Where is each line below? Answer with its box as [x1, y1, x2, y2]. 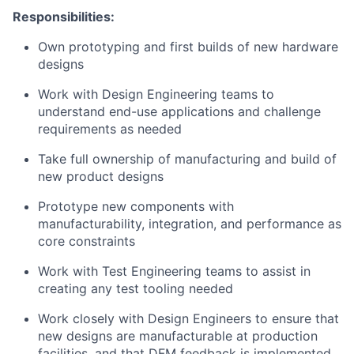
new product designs [38, 168, 164, 184]
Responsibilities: [13, 9, 115, 24]
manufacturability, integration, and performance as [38, 216, 341, 232]
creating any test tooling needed [38, 281, 233, 296]
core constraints [38, 233, 135, 249]
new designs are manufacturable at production [38, 328, 318, 344]
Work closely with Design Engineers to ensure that [38, 311, 339, 326]
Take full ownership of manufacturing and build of [38, 151, 337, 167]
